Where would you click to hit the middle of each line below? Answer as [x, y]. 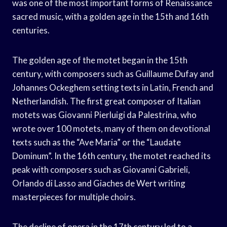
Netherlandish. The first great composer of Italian [106, 101]
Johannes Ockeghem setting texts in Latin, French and [113, 87]
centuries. [31, 30]
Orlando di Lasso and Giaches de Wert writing [99, 183]
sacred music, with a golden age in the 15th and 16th [110, 16]
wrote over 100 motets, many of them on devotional [111, 128]
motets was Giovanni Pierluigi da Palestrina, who [104, 115]
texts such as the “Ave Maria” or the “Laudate [97, 142]
